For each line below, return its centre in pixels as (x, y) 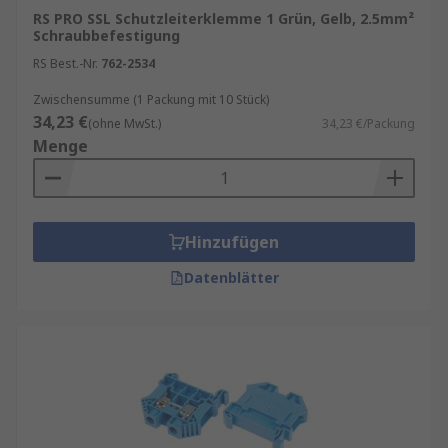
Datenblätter (231, 277)
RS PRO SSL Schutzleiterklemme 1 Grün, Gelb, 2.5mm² (223, 18)
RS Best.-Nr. (65, 63)
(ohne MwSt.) (124, 123)
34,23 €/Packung (368, 123)
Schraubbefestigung (106, 35)
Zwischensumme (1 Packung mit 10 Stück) (151, 99)
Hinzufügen (232, 242)
